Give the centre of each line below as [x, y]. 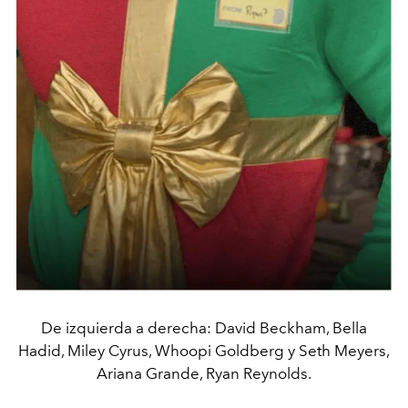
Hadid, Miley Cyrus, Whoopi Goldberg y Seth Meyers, [204, 351]
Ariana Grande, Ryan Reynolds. [204, 374]
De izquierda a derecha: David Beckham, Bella [204, 328]
